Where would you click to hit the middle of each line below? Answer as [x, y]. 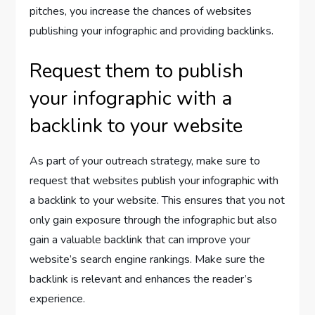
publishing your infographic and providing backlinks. [152, 31]
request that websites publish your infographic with [154, 181]
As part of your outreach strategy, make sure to [145, 161]
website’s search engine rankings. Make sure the [148, 260]
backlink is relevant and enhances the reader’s [141, 279]
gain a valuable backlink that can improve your [140, 240]
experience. [58, 299]
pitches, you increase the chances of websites [141, 12]
